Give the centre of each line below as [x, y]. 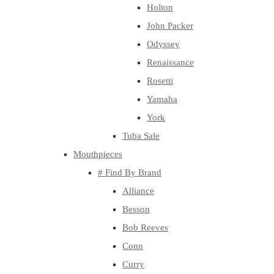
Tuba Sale [141, 136]
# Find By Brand [130, 172]
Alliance [138, 191]
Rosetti [160, 81]
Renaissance [170, 62]
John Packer [170, 26]
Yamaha [162, 99]
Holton [160, 7]
